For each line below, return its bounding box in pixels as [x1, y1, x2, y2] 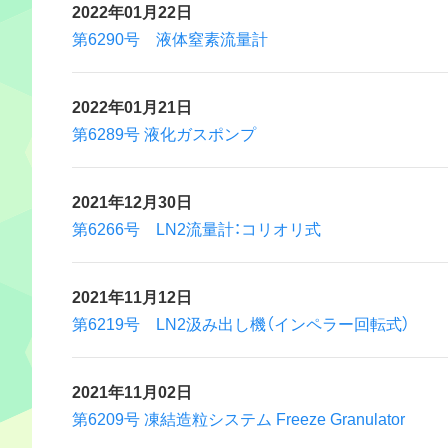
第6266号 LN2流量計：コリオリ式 [72, 216, 321, 240]
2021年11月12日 [72, 284, 192, 308]
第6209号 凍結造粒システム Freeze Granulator [72, 406, 405, 430]
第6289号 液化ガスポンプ [72, 121, 256, 145]
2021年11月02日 [72, 379, 192, 403]
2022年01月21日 [72, 94, 192, 118]
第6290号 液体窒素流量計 [72, 26, 268, 50]
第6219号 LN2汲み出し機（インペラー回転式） [72, 311, 410, 335]
